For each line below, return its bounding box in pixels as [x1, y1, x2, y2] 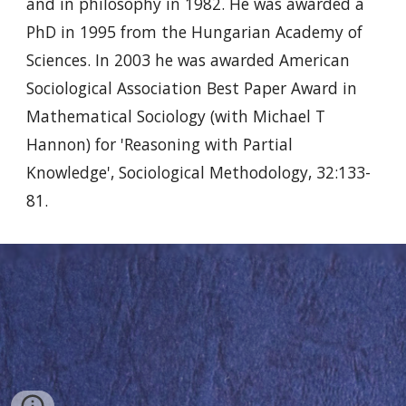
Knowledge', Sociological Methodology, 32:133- [26, 161, 372, 184]
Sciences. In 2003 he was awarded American [26, 49, 351, 72]
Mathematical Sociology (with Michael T [26, 105, 326, 128]
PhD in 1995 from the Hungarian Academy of [26, 21, 363, 43]
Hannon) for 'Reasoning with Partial [26, 133, 294, 156]
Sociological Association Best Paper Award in [26, 77, 358, 100]
